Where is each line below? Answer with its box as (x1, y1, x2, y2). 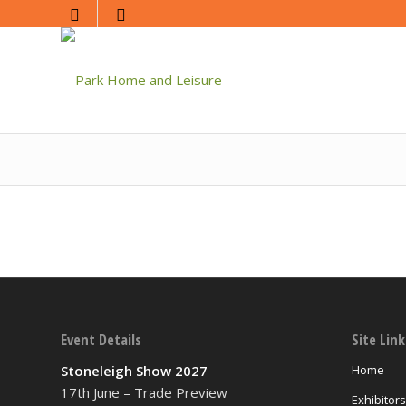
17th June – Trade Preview (61, 382, 227, 401)
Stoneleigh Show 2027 (61, 361, 208, 380)
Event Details (61, 329, 141, 351)
